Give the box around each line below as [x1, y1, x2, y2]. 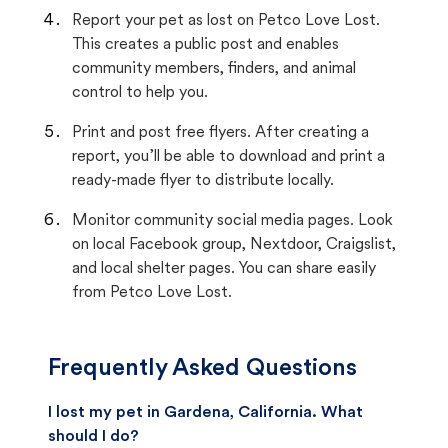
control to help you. [72, 85, 208, 101]
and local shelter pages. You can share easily [72, 261, 376, 277]
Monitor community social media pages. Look [72, 213, 393, 229]
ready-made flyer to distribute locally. [72, 173, 334, 189]
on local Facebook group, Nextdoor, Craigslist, [72, 237, 396, 253]
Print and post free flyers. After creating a [72, 125, 369, 141]
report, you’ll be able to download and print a [72, 149, 385, 165]
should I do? [48, 429, 139, 445]
